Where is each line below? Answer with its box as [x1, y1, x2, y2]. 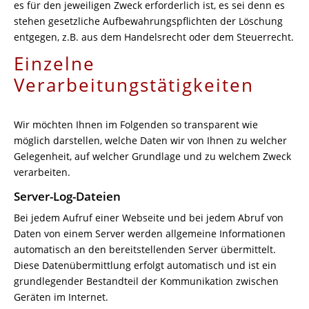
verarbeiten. [14, 166, 70, 179]
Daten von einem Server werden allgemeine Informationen [14, 227, 286, 240]
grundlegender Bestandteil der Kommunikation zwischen [14, 275, 279, 288]
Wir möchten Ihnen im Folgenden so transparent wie [14, 118, 258, 131]
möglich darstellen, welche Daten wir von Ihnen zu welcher [14, 134, 287, 147]
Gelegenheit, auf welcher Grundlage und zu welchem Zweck [14, 150, 291, 163]
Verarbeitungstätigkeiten [14, 72, 254, 97]
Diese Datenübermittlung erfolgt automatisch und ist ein [14, 259, 277, 272]
